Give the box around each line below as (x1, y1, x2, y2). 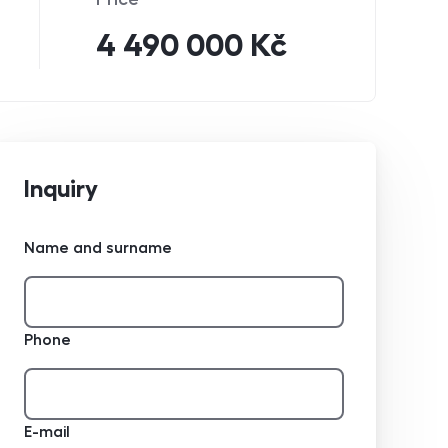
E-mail (24, 423, 70, 440)
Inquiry (24, 176, 98, 201)
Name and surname (24, 239, 172, 256)
